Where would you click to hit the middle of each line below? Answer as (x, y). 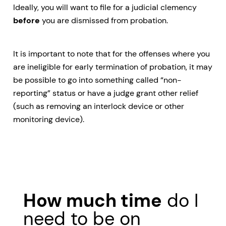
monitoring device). (49, 120)
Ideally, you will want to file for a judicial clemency (105, 7)
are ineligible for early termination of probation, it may (113, 67)
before (26, 20)
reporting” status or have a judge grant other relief (106, 93)
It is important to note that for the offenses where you (111, 54)
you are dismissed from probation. (104, 20)
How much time (93, 201)
